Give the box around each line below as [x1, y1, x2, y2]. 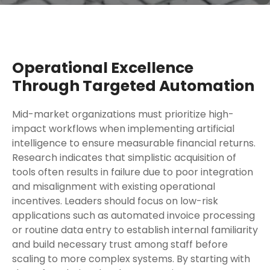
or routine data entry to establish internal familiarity [12, 223, 258, 237]
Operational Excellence [12, 57, 193, 78]
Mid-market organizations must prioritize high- [12, 107, 234, 121]
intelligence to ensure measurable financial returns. [12, 136, 256, 150]
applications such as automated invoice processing [12, 209, 255, 222]
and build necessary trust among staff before [12, 237, 228, 251]
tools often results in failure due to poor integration [12, 165, 253, 179]
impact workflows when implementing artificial [12, 122, 234, 136]
